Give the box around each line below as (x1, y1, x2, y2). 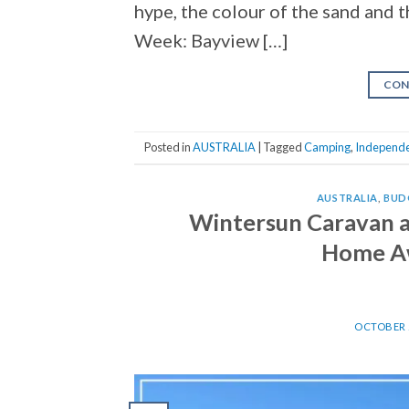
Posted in (144, 140, 193, 155)
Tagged (263, 140, 304, 155)
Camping (304, 140, 351, 155)
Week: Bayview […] (134, 28, 288, 51)
